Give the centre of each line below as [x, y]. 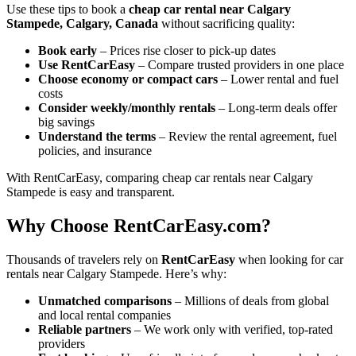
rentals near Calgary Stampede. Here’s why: [116, 274]
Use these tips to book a [68, 10]
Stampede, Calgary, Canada [82, 24]
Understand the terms [97, 137]
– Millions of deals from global [250, 301]
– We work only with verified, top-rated [232, 330]
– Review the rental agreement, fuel [246, 137]
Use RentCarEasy [87, 65]
